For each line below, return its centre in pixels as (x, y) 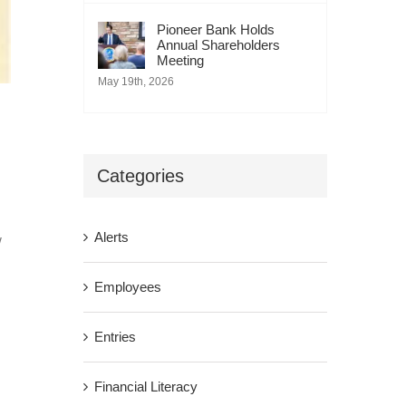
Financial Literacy (145, 386)
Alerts (111, 237)
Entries (115, 336)
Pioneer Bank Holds (215, 29)
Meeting (180, 60)
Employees (127, 286)
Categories (140, 176)
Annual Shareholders (218, 45)
